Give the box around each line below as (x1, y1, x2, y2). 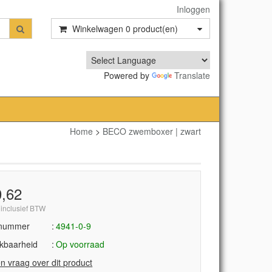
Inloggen (177, 3, 210, 15)
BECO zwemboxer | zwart (103, 125, 201, 137)
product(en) (130, 22, 178, 35)
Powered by (104, 69, 152, 81)
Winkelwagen (69, 22, 126, 35)
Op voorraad (56, 238, 105, 250)
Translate (174, 69, 210, 81)
